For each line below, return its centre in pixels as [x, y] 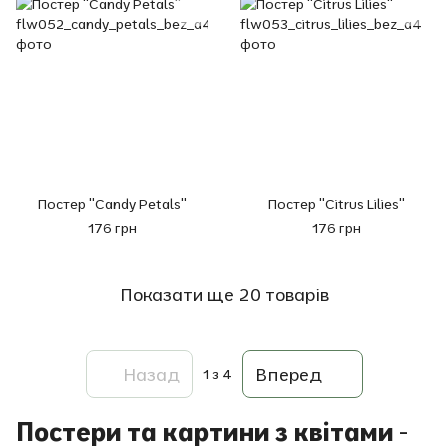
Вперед [288, 374]
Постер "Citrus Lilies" [336, 204]
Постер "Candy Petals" [112, 204]
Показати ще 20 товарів [224, 294]
